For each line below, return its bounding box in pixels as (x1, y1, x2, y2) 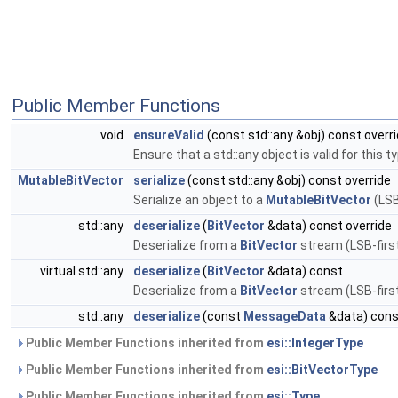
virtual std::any (40, 264, 126, 278)
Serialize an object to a (133, 193, 266, 207)
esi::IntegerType (267, 336, 363, 350)
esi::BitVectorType (267, 362, 378, 377)
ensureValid (133, 128, 204, 142)
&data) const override (265, 219, 392, 233)
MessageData (243, 309, 326, 323)
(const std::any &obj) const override (185, 173, 391, 187)
